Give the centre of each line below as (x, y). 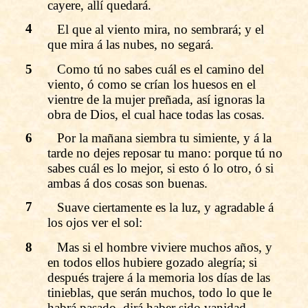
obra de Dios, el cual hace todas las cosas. (156, 114)
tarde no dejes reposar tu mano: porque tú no (165, 153)
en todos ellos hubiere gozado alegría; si (152, 262)
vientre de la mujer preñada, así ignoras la (156, 99)
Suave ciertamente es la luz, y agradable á (166, 207)
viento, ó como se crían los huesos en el (152, 84)
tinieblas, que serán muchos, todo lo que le (159, 292)
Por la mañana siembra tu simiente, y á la (165, 137)
